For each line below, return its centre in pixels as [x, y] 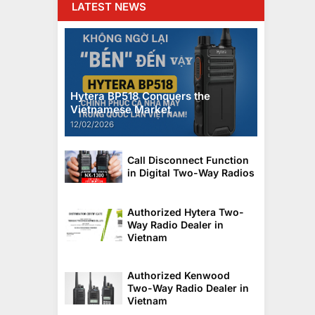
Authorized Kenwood [179, 275]
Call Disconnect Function [188, 160]
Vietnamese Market [121, 110]
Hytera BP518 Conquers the [140, 96]
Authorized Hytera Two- [186, 212]
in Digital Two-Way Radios [191, 172]
